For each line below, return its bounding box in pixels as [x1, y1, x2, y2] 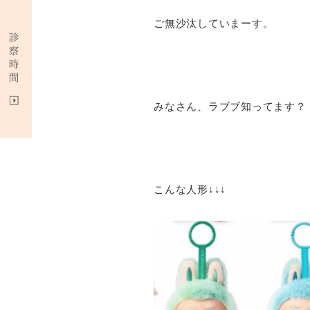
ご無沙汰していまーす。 [154, 17, 274, 29]
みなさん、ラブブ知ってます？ [154, 100, 307, 112]
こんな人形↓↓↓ [154, 183, 226, 195]
